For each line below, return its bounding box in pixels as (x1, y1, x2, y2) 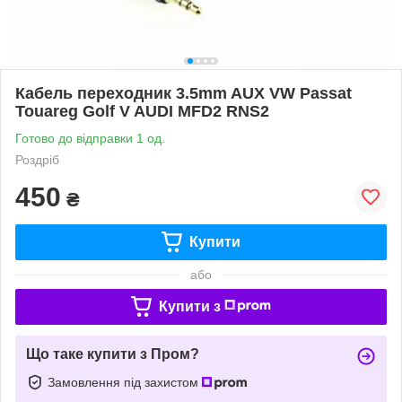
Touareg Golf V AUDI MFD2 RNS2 (15, 101, 269, 120)
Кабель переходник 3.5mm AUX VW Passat (15, 83, 352, 102)
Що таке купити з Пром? (26, 345, 199, 362)
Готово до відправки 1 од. (15, 130, 165, 145)
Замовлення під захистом (48, 374, 202, 389)
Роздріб (15, 152, 59, 167)
